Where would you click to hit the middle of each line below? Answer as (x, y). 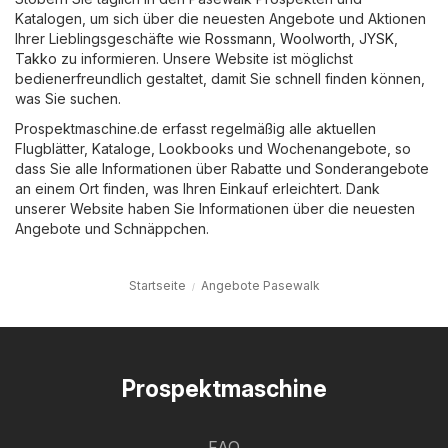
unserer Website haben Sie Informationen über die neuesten (215, 209)
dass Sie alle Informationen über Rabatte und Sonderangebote (222, 169)
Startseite (157, 286)
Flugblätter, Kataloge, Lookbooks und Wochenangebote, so (213, 149)
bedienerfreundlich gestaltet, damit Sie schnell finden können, (220, 79)
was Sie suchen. (68, 99)
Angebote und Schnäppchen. (112, 229)
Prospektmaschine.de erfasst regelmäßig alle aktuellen (195, 129)
